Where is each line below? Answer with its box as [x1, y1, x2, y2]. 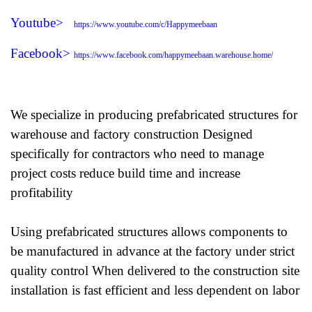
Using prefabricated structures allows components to [10, 224, 288, 239]
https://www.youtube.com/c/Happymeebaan [74, 19, 217, 29]
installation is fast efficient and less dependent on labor [10, 283, 299, 297]
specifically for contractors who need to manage [10, 146, 264, 161]
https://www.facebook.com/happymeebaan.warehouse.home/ [74, 50, 273, 60]
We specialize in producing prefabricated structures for [10, 107, 297, 122]
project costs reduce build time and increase [10, 166, 240, 180]
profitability [10, 185, 73, 200]
